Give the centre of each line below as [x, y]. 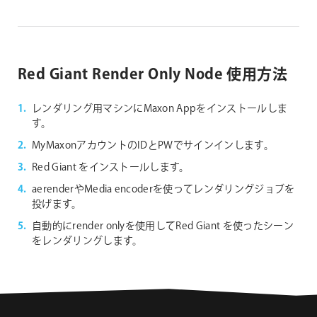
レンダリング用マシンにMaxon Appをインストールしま [160, 109]
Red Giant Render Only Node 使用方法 [153, 74]
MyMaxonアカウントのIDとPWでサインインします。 [153, 145]
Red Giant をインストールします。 [111, 167]
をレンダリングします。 [87, 241]
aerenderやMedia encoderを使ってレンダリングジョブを [163, 189]
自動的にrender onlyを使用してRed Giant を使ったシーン [163, 226]
